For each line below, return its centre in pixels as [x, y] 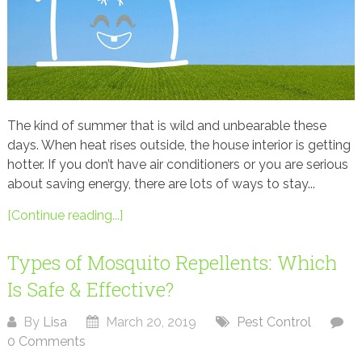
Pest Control [274, 322]
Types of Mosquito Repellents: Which [172, 263]
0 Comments [46, 342]
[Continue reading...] [65, 216]
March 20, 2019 [149, 322]
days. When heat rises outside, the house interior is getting [179, 145]
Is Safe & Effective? [90, 290]
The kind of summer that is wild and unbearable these [166, 126]
